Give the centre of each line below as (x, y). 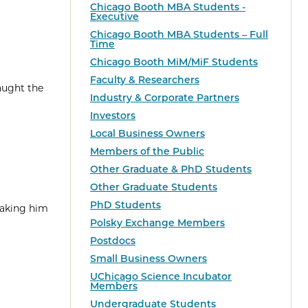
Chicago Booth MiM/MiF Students (174, 62)
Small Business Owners (148, 259)
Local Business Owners (147, 134)
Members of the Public (147, 152)
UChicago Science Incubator (161, 277)
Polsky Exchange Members (157, 223)
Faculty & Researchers (145, 80)
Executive (114, 17)
